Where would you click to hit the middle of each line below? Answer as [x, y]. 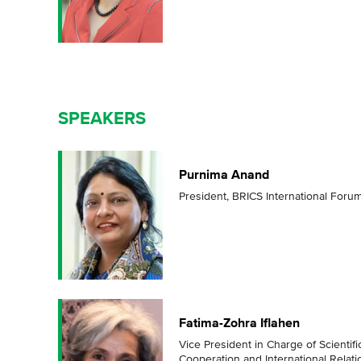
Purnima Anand [224, 175]
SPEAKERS [102, 119]
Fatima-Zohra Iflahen [239, 323]
